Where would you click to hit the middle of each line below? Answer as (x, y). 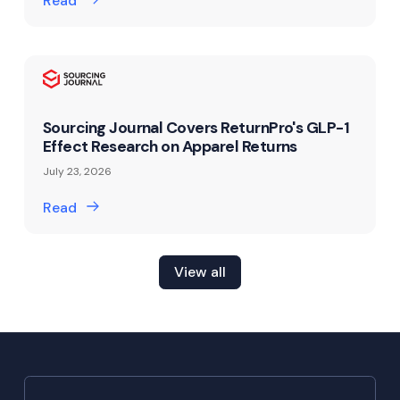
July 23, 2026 (77, 171)
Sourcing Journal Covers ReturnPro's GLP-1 (196, 127)
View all (200, 271)
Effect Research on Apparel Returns (170, 146)
